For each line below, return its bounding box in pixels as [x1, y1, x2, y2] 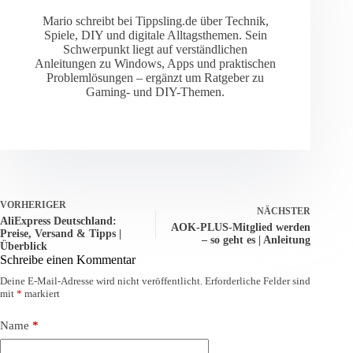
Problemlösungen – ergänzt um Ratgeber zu [46, 71, 265, 85]
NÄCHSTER [257, 206, 311, 217]
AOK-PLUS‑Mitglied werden [171, 221, 311, 234]
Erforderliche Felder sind [205, 275, 310, 288]
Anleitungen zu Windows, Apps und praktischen [35, 57, 277, 71]
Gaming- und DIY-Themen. [86, 85, 225, 99]
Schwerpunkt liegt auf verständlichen [63, 43, 248, 57]
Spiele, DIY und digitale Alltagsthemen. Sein [43, 28, 267, 43]
